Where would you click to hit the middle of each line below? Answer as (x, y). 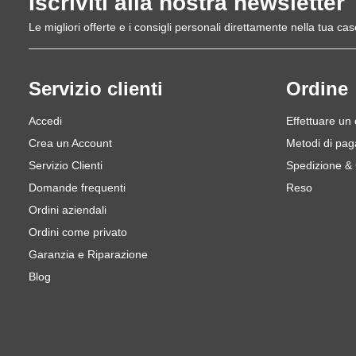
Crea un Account (70, 143)
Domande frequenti (77, 188)
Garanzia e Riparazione (88, 254)
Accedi (45, 121)
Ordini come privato (78, 232)
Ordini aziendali (68, 210)
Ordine (317, 89)
